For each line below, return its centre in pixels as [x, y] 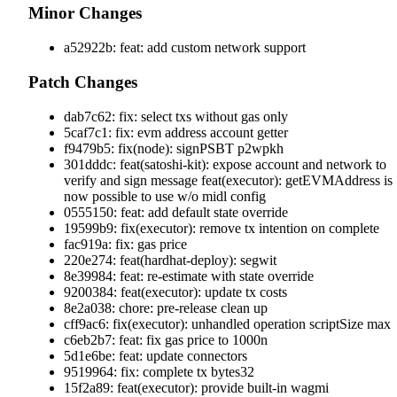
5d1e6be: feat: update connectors [156, 355]
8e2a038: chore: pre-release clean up [166, 307]
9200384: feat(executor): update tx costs [175, 292]
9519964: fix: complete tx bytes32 [159, 371]
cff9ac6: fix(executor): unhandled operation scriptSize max [227, 323]
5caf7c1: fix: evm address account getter [176, 132]
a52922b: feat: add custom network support [185, 48]
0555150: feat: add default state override [176, 212]
